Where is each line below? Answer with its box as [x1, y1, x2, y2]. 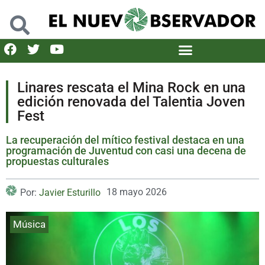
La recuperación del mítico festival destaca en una [6, 133, 244, 146]
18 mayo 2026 [106, 186, 167, 198]
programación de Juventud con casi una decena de [6, 144, 246, 157]
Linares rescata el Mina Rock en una [17, 79, 245, 96]
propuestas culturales [6, 154, 109, 167]
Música [13, 218, 46, 230]
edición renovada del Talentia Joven [17, 93, 245, 110]
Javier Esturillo [39, 186, 101, 198]
